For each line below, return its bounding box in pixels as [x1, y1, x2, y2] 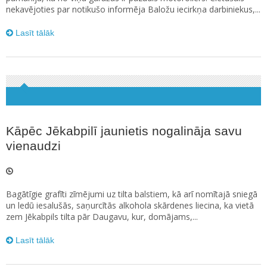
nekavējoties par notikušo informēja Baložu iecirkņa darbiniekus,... [6, 4, 260, 15]
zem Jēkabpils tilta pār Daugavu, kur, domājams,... [6, 211, 198, 222]
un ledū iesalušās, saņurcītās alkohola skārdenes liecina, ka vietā [6, 200, 254, 211]
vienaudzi [6, 139, 61, 153]
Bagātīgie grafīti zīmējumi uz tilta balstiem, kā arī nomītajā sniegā [6, 188, 257, 200]
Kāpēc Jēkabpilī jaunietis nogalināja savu [6, 124, 242, 138]
